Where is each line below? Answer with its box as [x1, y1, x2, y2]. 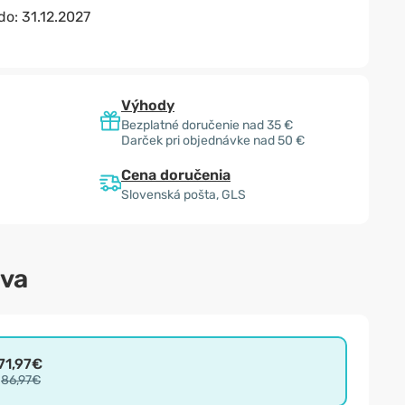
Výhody [121, 97, 174, 114]
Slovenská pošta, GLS [121, 187, 246, 202]
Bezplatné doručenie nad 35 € [121, 118, 293, 133]
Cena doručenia [121, 166, 231, 184]
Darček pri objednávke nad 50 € [121, 133, 305, 148]
